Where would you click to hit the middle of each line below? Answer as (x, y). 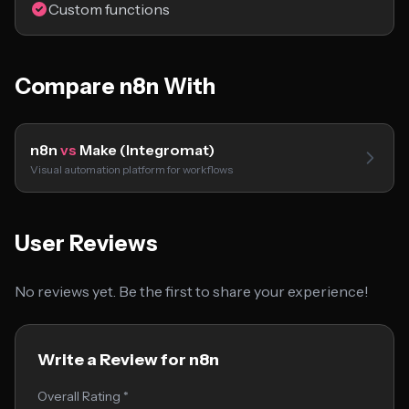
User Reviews (86, 243)
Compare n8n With (115, 86)
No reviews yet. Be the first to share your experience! (192, 291)
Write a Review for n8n (128, 360)
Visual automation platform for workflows (131, 169)
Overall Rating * (83, 396)
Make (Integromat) (146, 150)
